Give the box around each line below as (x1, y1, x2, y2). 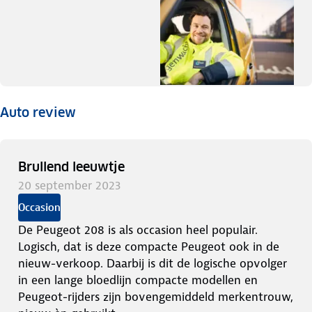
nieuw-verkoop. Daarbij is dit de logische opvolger (18, 255, 287, 271)
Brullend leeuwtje (18, 158, 125, 175)
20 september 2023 (18, 177, 121, 193)
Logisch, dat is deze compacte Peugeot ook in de (18, 238, 279, 254)
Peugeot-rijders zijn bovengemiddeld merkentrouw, (18, 288, 293, 304)
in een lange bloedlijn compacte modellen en (18, 272, 258, 288)
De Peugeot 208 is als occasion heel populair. (18, 221, 258, 237)
